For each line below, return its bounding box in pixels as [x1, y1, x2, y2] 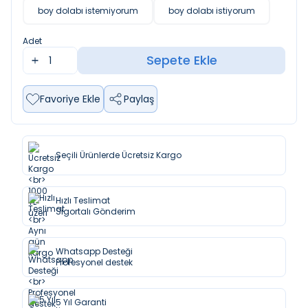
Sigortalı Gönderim [56, 206, 135, 217]
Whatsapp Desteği [56, 245, 133, 257]
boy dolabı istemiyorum [38, 5, 138, 16]
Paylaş [124, 92, 154, 106]
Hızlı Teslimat [56, 195, 110, 206]
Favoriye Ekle [40, 92, 100, 106]
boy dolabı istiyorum [168, 5, 255, 16]
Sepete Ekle [146, 52, 217, 69]
